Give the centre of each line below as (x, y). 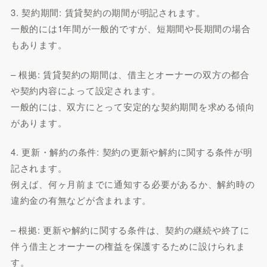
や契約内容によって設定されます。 (86, 90)
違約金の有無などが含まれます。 (81, 200)
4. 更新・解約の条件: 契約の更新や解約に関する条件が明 (131, 152)
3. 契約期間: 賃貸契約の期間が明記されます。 (108, 12)
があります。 (39, 122)
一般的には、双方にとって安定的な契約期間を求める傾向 (133, 106)
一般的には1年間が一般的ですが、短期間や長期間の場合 (131, 28)
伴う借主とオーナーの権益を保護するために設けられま (128, 246)
